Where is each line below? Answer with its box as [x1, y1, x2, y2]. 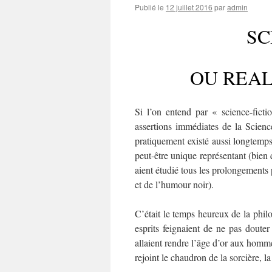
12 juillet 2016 [166, 2, 212, 12]
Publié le [135, 2, 164, 12]
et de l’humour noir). [135, 178, 214, 191]
